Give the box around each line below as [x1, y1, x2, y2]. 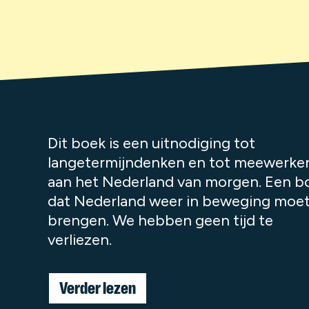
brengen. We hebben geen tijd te [47, 211, 273, 230]
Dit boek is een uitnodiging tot [47, 134, 255, 152]
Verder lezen [59, 279, 136, 298]
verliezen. [47, 230, 112, 249]
